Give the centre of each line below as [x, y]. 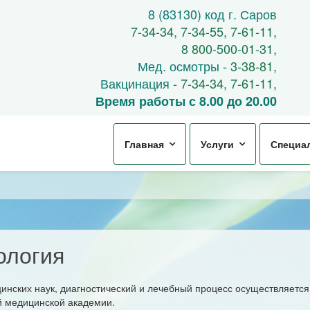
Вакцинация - [141, 83]
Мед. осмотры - [184, 66]
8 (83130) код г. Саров [213, 14]
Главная [144, 144]
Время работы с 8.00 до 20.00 [186, 101]
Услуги [217, 144]
